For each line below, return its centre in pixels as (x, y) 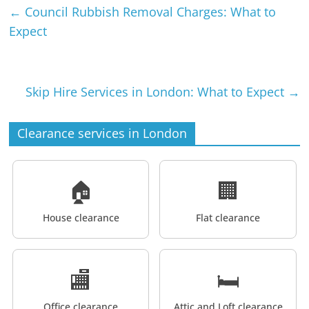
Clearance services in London (102, 133)
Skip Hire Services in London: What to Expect (156, 91)
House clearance (81, 217)
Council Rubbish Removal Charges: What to (149, 11)
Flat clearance (228, 217)
